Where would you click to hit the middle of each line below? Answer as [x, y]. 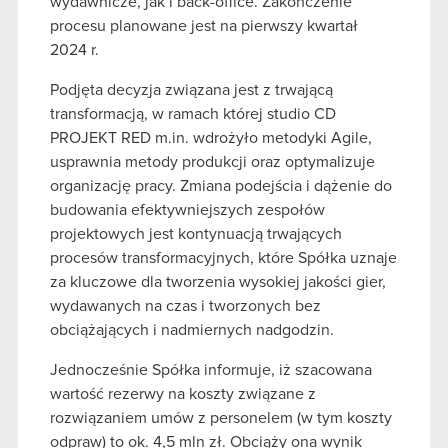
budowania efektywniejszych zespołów [187, 209]
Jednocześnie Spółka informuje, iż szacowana [211, 369]
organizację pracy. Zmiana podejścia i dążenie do [221, 185]
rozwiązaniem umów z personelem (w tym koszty [221, 417]
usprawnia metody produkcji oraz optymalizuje [212, 161]
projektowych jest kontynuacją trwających [196, 233]
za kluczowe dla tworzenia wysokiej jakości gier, [218, 281]
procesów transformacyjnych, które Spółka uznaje [223, 257]
